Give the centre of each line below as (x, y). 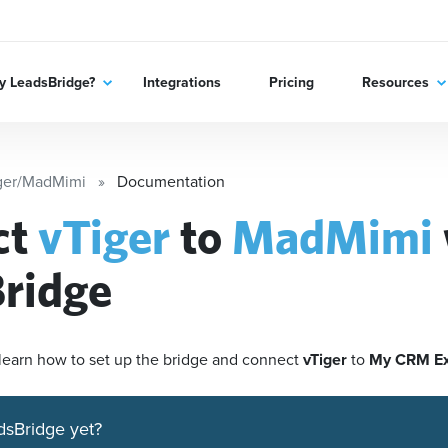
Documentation (171, 181)
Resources (395, 81)
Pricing (291, 81)
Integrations (181, 81)
